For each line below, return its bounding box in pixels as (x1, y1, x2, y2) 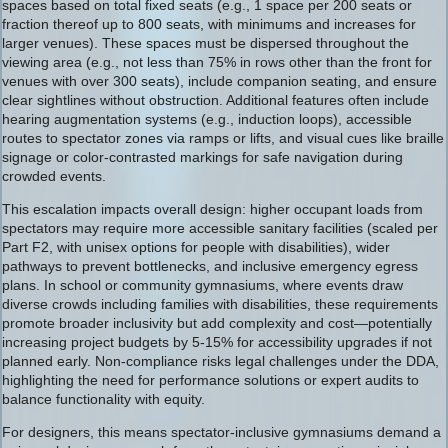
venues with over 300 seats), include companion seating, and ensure (2, 73, 437, 89)
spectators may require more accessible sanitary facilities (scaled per (2, 220, 438, 236)
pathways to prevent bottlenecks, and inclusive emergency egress (2, 258, 418, 274)
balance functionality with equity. (2, 391, 205, 407)
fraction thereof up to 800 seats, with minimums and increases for (2, 16, 416, 32)
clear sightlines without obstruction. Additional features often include (2, 92, 429, 108)
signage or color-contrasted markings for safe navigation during (2, 149, 403, 165)
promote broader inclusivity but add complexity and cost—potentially (2, 315, 432, 331)
